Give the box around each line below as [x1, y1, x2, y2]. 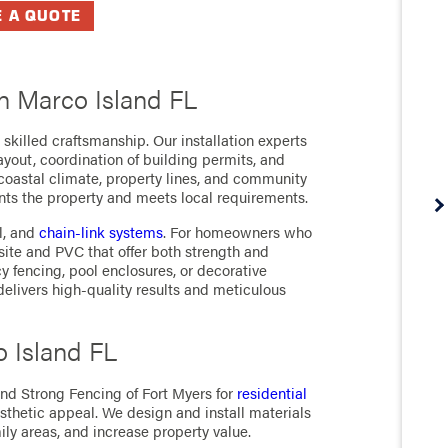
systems [105, 220, 164, 243]
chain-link [39, 220, 106, 243]
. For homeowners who [163, 220, 313, 243]
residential [237, 381, 308, 404]
